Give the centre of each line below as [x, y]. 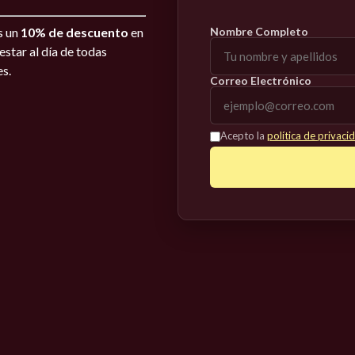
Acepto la [244, 135]
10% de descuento [74, 32]
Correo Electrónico [261, 80]
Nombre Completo [259, 31]
